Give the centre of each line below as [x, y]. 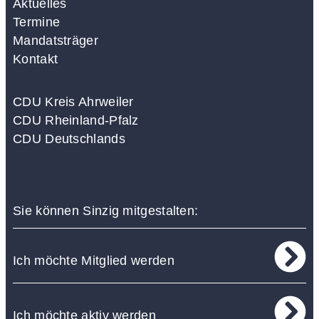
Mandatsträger [56, 40]
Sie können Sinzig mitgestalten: [106, 210]
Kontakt [36, 59]
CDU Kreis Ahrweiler [73, 101]
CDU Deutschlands [69, 138]
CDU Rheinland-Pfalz [76, 120]
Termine [37, 22]
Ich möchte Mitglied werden [94, 260]
